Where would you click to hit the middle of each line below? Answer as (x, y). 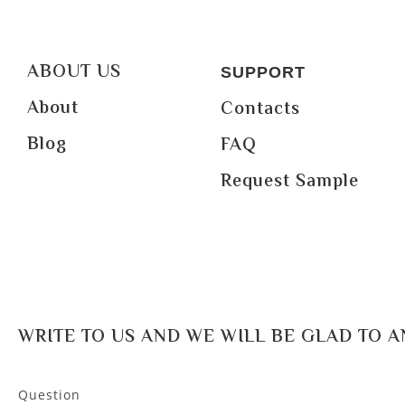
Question (49, 395)
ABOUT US (74, 73)
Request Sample (289, 182)
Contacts (260, 110)
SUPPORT (263, 72)
